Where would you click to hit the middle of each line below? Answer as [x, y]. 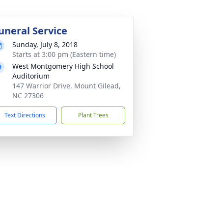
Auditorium [31, 76]
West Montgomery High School [63, 66]
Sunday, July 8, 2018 [45, 44]
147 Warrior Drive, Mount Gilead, [67, 86]
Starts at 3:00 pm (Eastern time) [64, 54]
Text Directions [25, 115]
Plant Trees [93, 115]
